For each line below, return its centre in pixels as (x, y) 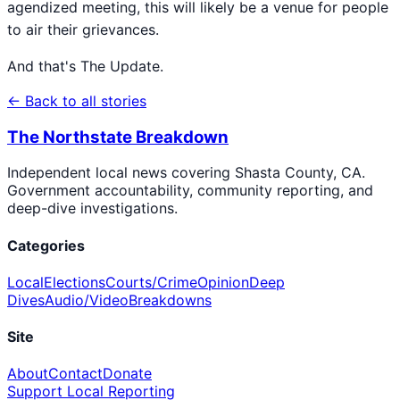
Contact (75, 374)
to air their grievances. (83, 29)
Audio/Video (87, 300)
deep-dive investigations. (92, 208)
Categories (46, 245)
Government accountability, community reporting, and (190, 191)
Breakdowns (170, 300)
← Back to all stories (77, 100)
